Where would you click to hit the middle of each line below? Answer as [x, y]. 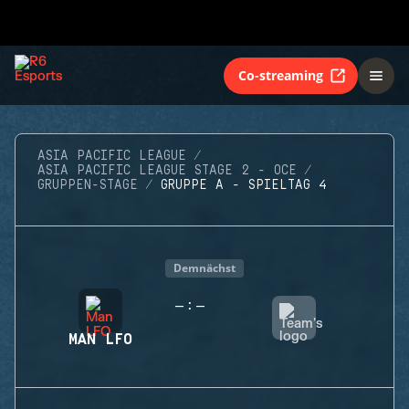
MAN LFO [100, 340]
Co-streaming [281, 75]
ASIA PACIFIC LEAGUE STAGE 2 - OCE [167, 171]
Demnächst [204, 268]
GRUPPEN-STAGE [88, 185]
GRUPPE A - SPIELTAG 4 [244, 185]
